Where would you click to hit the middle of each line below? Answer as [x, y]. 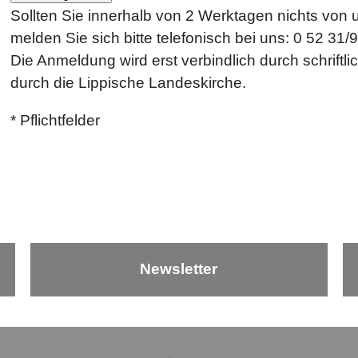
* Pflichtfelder [55, 120]
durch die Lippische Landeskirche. [128, 82]
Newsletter [179, 269]
